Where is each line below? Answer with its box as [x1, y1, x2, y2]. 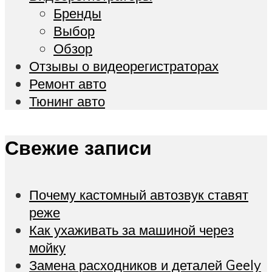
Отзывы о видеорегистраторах [29, 56, 219, 75]
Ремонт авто [29, 74, 106, 92]
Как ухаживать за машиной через [29, 220, 234, 239]
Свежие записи [5, 135, 152, 160]
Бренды [53, 4, 101, 22]
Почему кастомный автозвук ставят [29, 185, 248, 203]
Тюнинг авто [29, 92, 105, 110]
